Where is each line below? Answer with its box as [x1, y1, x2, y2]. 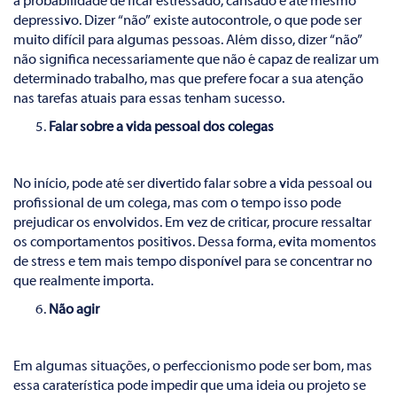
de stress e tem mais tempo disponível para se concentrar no [13, 255, 372, 269]
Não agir [49, 303, 99, 317]
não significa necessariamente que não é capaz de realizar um [13, 53, 379, 67]
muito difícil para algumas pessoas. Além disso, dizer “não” [13, 34, 362, 48]
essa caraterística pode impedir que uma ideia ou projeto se [13, 379, 366, 393]
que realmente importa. [13, 275, 153, 289]
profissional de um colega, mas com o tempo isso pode [13, 197, 341, 211]
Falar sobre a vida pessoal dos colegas [49, 121, 274, 135]
